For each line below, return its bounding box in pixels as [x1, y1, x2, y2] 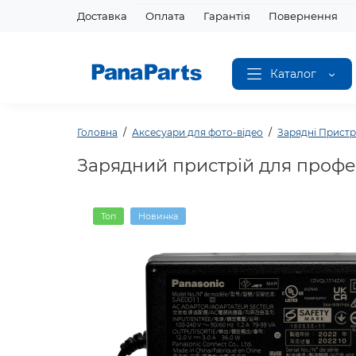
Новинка [138, 210, 178, 222]
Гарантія [203, 10, 250, 22]
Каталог [270, 66, 316, 81]
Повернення [269, 10, 338, 22]
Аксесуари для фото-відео [132, 126, 263, 138]
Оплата [145, 10, 185, 22]
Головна [77, 126, 118, 138]
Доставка [77, 10, 127, 22]
